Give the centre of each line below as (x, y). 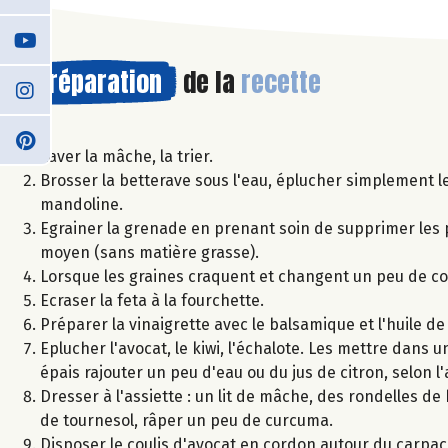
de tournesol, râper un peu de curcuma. (186, 420)
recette (281, 81)
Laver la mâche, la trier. (126, 156)
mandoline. (81, 204)
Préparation (98, 81)
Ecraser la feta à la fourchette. (152, 300)
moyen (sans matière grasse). (149, 252)
